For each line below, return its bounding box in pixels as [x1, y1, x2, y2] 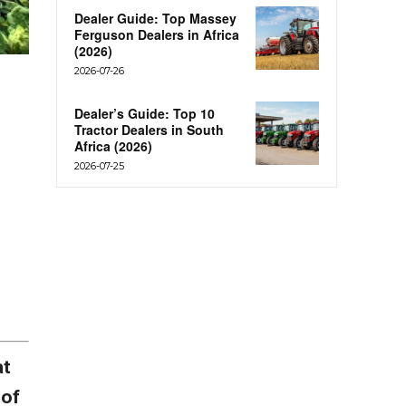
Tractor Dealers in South [74, 121, 224, 140]
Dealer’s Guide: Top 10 [74, 104, 215, 123]
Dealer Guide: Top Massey [74, 9, 237, 28]
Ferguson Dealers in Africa [74, 25, 239, 44]
